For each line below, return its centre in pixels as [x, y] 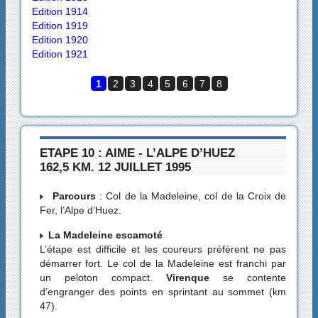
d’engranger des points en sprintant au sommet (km [163, 291]
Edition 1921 [60, 54]
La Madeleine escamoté [105, 235]
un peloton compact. [96, 277]
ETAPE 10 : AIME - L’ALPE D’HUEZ [137, 152]
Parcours [72, 196]
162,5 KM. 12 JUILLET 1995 [115, 166]
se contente [248, 277]
